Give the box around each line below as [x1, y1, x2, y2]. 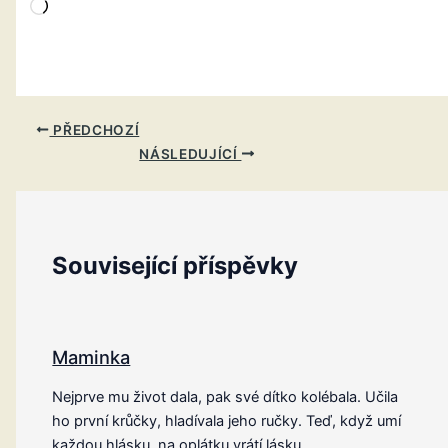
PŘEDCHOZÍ [49, 121, 140, 138]
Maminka [52, 345, 131, 368]
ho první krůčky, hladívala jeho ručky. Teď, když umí [52, 412, 402, 431]
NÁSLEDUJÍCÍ [139, 145, 242, 162]
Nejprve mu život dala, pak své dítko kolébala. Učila [52, 388, 399, 407]
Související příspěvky [52, 250, 299, 280]
